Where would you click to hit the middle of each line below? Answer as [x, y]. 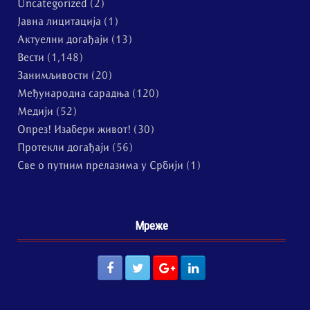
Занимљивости [53, 77]
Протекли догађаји [63, 149]
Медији [35, 113]
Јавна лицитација [59, 23]
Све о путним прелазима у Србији [100, 167]
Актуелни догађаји [63, 41]
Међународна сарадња [73, 95]
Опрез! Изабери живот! [74, 131]
